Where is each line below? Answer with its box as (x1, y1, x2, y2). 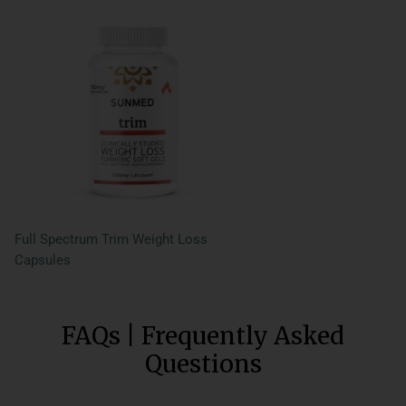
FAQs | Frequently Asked (62, 320, 344, 351)
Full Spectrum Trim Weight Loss (14, 230, 208, 247)
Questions (144, 348, 262, 379)
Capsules (14, 251, 71, 268)
